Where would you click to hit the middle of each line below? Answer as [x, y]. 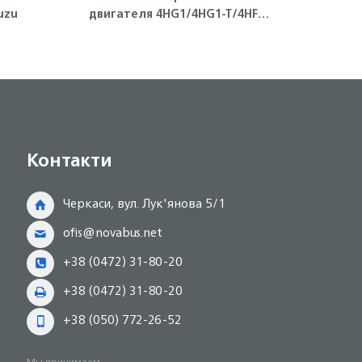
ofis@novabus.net [113, 232]
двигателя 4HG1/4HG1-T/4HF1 [122, 13]
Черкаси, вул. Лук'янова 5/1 [145, 203]
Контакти [70, 160]
